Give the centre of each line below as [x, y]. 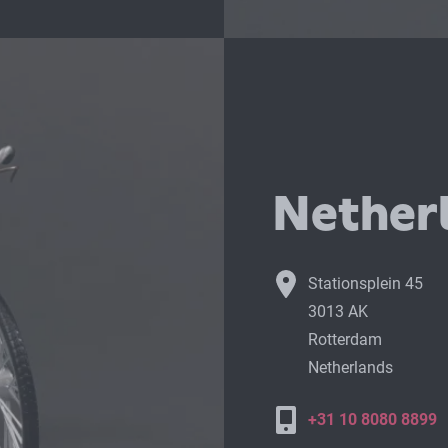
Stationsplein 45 [365, 284]
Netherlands [350, 368]
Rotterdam [344, 340]
